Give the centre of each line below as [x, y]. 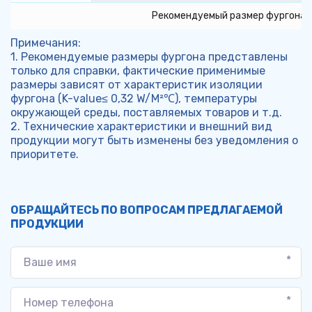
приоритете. [45, 154]
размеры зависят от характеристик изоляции [136, 84]
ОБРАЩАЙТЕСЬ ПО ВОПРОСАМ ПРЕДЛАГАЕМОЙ [147, 210]
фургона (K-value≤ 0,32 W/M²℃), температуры [134, 98]
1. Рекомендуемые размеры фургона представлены [149, 56]
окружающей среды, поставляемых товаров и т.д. [146, 112]
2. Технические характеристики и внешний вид [141, 126]
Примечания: [45, 42]
